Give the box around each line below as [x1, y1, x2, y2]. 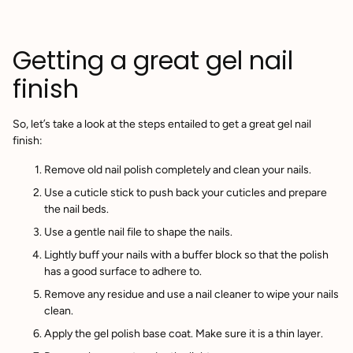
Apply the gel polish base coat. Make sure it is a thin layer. [44, 327, 323, 341]
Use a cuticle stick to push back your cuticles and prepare [44, 186, 327, 200]
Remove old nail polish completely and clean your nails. [44, 163, 311, 177]
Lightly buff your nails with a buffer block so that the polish [44, 248, 329, 262]
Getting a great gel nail [13, 43, 293, 79]
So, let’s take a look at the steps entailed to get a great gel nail [13, 117, 311, 132]
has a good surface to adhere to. [44, 265, 204, 279]
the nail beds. [44, 203, 111, 217]
